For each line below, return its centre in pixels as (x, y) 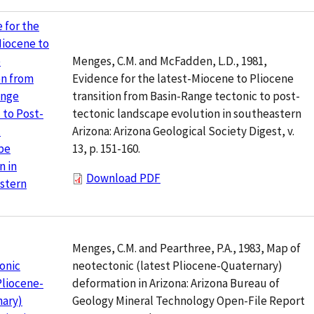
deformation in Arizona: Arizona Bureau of (176, 284)
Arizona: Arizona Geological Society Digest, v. (183, 131)
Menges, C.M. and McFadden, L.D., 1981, (170, 61)
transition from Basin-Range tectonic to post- (186, 96)
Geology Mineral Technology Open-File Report (189, 301)
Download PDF (123, 178)
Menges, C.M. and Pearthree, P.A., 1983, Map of (186, 248)
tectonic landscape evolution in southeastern (187, 114)
